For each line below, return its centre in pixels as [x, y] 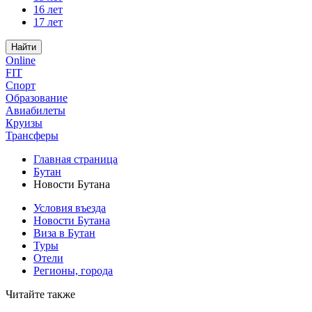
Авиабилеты [36, 110]
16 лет [48, 9]
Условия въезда [70, 208]
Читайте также [40, 294]
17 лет [48, 22]
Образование [37, 98]
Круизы [24, 123]
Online [21, 60]
